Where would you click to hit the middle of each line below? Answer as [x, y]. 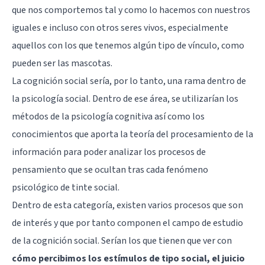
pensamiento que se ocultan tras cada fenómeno [110, 169]
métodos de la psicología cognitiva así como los [108, 116]
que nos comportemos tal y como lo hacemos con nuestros [131, 10]
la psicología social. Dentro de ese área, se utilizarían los [125, 98]
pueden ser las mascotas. [62, 63]
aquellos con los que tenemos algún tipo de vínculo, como [128, 45]
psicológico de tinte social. [66, 187]
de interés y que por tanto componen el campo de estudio [127, 223]
